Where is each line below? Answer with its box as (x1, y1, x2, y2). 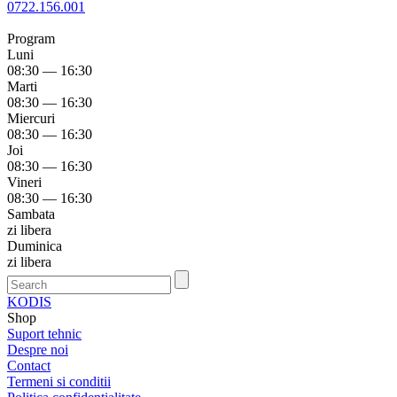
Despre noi (7, 341, 68, 357)
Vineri (7, 174, 42, 190)
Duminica (7, 237, 62, 253)
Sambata (7, 206, 55, 222)
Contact (7, 357, 51, 373)
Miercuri (7, 110, 55, 126)
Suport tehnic (7, 325, 82, 341)
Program (7, 30, 62, 46)
